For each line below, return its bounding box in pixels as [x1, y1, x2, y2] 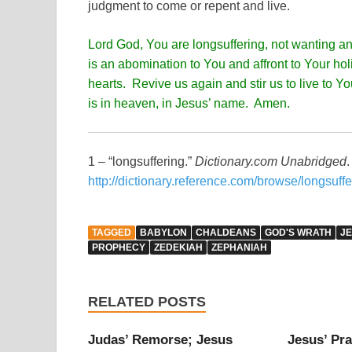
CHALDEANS [196, 226, 256, 238]
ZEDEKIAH [154, 241, 203, 253]
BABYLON [140, 226, 187, 238]
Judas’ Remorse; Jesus [88, 332, 233, 347]
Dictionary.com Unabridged [195, 154, 346, 168]
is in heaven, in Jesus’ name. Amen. [88, 96, 290, 110]
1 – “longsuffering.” [88, 154, 195, 168]
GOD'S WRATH [265, 226, 332, 238]
